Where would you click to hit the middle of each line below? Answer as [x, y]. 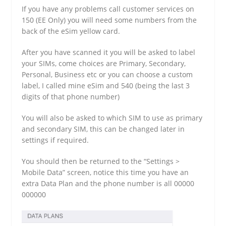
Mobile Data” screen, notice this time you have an [105, 173]
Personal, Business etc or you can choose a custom [107, 75]
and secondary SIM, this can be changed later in [103, 129]
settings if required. [55, 140]
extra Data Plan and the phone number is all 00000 [108, 184]
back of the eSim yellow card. [71, 31]
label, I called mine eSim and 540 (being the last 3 [106, 86]
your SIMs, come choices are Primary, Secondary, [104, 64]
